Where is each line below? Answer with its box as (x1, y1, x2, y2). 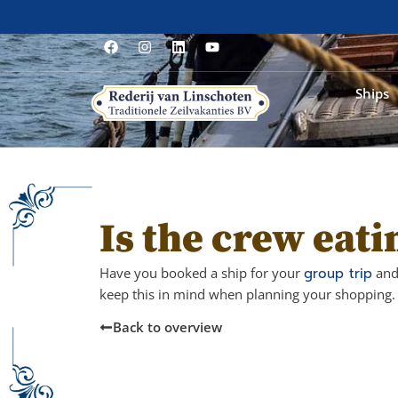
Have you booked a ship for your (99, 263, 304, 282)
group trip (304, 263, 372, 283)
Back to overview (113, 317, 222, 336)
